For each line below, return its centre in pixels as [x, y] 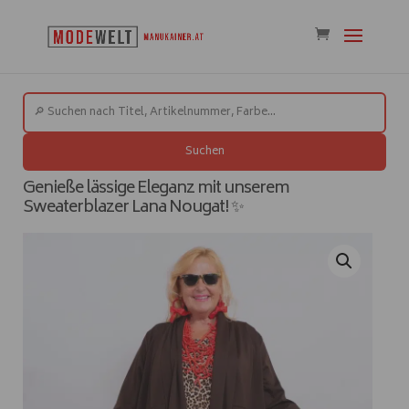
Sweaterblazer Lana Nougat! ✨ [133, 208]
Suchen [204, 152]
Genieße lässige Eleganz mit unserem [156, 189]
